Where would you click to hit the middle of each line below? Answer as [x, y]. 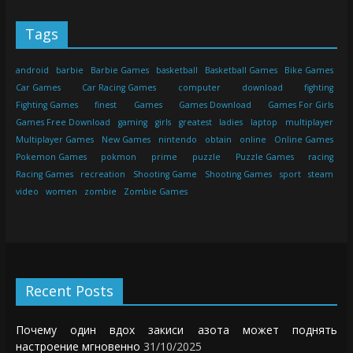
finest [106, 105]
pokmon [119, 157]
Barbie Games [119, 71]
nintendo [177, 140]
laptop [264, 123]
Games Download [215, 105]
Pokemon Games [51, 157]
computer [199, 88]
